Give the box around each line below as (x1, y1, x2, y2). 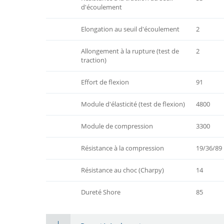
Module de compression (81, 121, 153, 130)
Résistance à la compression (81, 143, 164, 152)
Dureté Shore (81, 187, 120, 196)
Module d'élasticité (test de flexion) (81, 99, 185, 108)
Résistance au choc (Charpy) (81, 165, 164, 174)
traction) (81, 55, 106, 64)
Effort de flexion (81, 77, 129, 86)
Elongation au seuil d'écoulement (81, 24, 179, 33)
